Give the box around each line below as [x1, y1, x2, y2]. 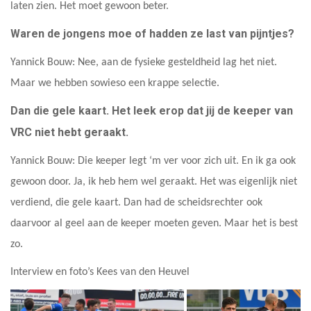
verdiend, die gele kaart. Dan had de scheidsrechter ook [10, 196, 262, 208]
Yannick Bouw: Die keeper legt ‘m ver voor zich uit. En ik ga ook [10, 155, 296, 167]
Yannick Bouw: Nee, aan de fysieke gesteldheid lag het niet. [10, 56, 277, 68]
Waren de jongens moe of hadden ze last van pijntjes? [10, 26, 294, 40]
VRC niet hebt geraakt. [10, 125, 128, 139]
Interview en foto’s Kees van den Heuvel [10, 266, 190, 278]
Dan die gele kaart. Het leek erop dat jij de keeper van [10, 103, 293, 117]
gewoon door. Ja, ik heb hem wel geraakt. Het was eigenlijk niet [10, 176, 297, 187]
